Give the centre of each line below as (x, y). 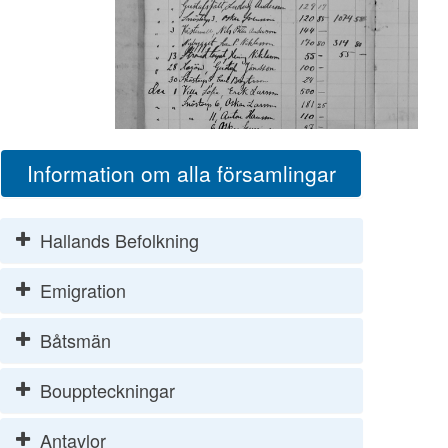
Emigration (83, 289)
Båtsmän (75, 339)
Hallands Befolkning (119, 239)
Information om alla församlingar (181, 172)
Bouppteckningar (107, 389)
